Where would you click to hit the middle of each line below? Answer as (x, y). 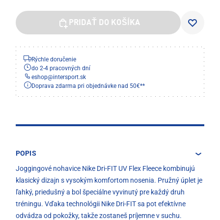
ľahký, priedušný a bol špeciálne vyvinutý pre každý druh (100, 192)
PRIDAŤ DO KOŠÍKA (104, 23)
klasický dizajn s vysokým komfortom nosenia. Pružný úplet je (109, 180)
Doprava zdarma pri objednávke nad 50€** (88, 86)
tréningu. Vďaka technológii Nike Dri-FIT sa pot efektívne (101, 204)
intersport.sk (69, 77)
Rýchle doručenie (54, 60)
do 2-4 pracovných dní (61, 69)
